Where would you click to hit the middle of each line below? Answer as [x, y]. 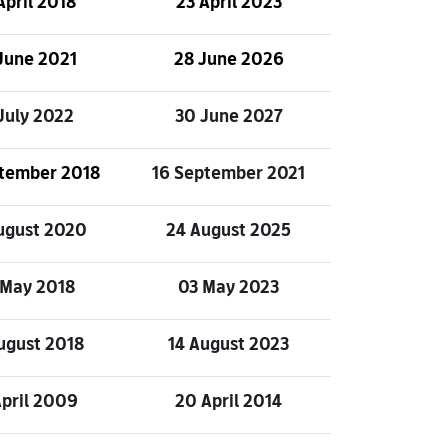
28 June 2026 [228, 58]
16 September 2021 [228, 172]
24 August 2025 [228, 229]
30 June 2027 [228, 115]
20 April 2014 [228, 400]
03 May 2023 [228, 286]
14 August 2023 [228, 343]
